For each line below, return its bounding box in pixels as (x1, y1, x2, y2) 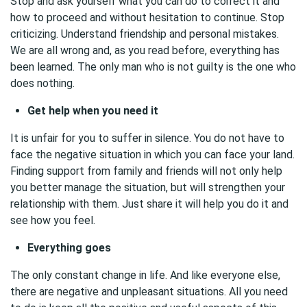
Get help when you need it (27, 104, 158, 117)
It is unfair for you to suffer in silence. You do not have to (10, 132, 284, 145)
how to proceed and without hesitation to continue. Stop (10, 11, 284, 24)
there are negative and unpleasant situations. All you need (10, 285, 288, 298)
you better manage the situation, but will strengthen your (10, 181, 285, 194)
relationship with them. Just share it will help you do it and (10, 197, 288, 210)
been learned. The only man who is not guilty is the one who (10, 60, 296, 73)
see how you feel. (10, 214, 95, 227)
